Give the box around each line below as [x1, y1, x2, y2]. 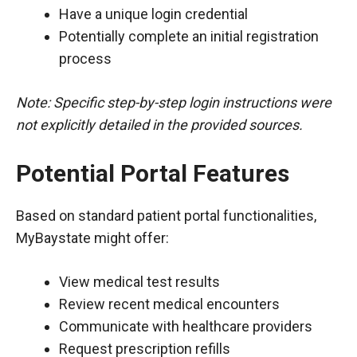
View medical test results [59, 273, 220, 290]
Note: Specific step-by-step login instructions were [16, 93, 331, 111]
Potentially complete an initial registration [59, 27, 319, 45]
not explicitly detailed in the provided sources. [16, 116, 303, 133]
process [59, 49, 112, 67]
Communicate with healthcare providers [59, 317, 312, 335]
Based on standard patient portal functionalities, [16, 206, 316, 224]
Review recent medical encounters [59, 295, 280, 312]
